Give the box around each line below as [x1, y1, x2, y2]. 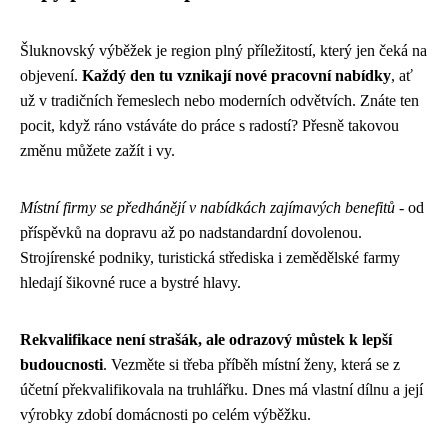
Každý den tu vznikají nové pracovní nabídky [82, 67, 391, 84]
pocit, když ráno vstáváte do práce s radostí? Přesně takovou [20, 117, 399, 134]
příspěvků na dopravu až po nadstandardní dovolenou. [20, 224, 362, 241]
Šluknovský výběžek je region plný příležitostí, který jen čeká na [20, 42, 427, 59]
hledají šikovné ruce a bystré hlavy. [20, 274, 241, 291]
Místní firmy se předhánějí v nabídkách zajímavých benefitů [20, 199, 395, 216]
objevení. [20, 67, 82, 84]
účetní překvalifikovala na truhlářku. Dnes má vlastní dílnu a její [20, 381, 423, 398]
